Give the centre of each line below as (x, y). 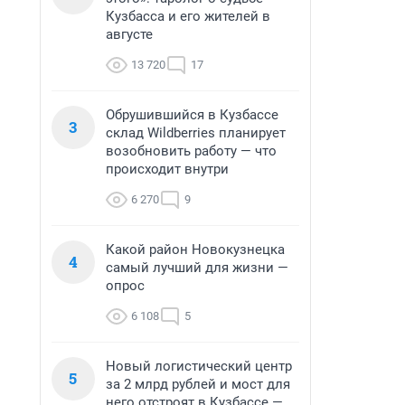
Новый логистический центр (199, 366)
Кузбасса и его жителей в (188, 16)
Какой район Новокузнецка (195, 250)
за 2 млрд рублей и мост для (198, 384)
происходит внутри (167, 169)
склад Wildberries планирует (196, 133)
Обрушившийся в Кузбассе (192, 115)
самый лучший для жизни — (197, 268)
